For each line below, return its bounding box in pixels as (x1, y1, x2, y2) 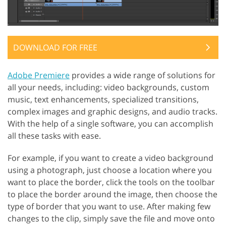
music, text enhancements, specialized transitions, (8, 93, 199, 105)
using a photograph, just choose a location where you (8, 164, 212, 176)
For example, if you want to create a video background (8, 152, 213, 163)
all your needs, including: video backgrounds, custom (8, 81, 209, 93)
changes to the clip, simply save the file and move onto (8, 212, 215, 224)
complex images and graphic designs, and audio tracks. (8, 105, 217, 117)
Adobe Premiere (8, 69, 70, 81)
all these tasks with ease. (8, 130, 101, 141)
